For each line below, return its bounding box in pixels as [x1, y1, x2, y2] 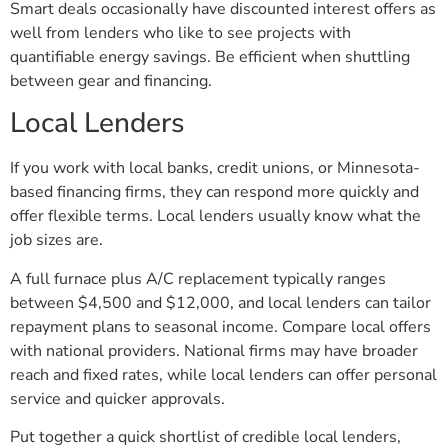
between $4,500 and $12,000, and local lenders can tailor [10, 291, 431, 314]
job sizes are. [10, 229, 103, 252]
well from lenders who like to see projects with [10, 21, 351, 44]
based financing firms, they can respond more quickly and [10, 181, 419, 204]
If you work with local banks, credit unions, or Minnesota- [10, 157, 420, 180]
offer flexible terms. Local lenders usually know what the [10, 205, 421, 228]
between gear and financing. [10, 69, 212, 92]
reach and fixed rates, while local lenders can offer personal [10, 363, 437, 386]
